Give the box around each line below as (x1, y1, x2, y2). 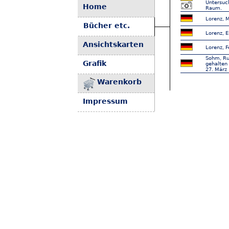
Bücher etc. (83, 21, 130, 30)
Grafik (83, 59, 106, 67)
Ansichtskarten (83, 40, 144, 49)
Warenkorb (97, 78, 142, 86)
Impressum (83, 97, 128, 105)
